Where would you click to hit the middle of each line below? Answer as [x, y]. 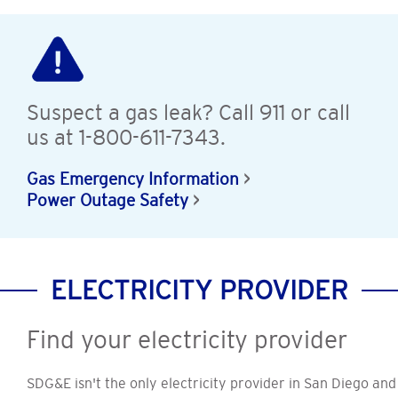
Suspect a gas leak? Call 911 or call [188, 113]
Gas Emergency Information [133, 179]
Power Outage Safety [107, 200]
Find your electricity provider [187, 340]
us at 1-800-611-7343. [126, 138]
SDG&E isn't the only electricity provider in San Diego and [211, 383]
